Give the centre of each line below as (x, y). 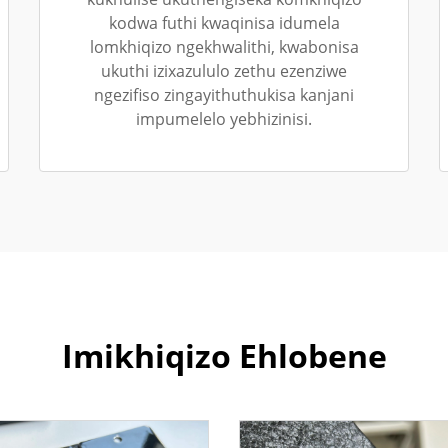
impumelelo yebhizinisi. (224, 119)
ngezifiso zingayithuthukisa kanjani (224, 95)
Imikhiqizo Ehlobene (224, 355)
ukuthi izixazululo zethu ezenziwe (224, 71)
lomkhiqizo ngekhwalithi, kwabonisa (224, 47)
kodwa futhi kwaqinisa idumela (224, 23)
